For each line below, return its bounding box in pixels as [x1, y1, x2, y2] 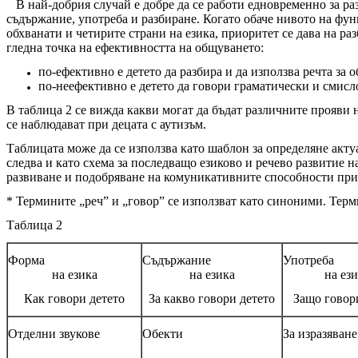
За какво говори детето [149, 291, 275, 305]
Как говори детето [24, 291, 125, 305]
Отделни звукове [8, 326, 100, 340]
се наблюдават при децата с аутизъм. [6, 117, 206, 131]
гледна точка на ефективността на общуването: [6, 40, 264, 54]
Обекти [142, 326, 183, 340]
